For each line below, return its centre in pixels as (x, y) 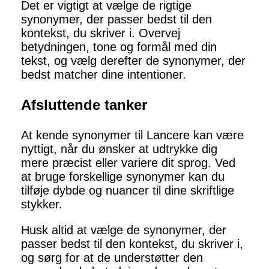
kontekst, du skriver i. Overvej (101, 33)
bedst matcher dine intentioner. (104, 75)
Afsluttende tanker (84, 105)
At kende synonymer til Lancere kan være (132, 135)
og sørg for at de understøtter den (112, 258)
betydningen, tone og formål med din (119, 47)
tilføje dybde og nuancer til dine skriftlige (128, 191)
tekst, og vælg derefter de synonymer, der (133, 61)
